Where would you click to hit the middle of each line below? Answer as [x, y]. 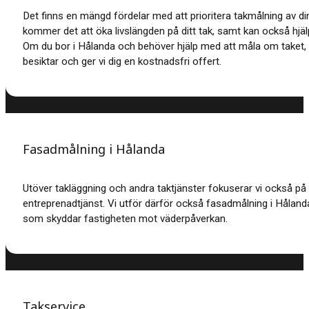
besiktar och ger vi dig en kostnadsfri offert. [122, 61]
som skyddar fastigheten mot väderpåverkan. [125, 218]
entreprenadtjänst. [65, 203]
